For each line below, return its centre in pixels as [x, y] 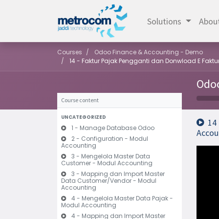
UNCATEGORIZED [84, 117]
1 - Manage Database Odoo [113, 128]
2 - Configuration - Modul [110, 139]
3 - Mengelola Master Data [111, 156]
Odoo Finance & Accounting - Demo [149, 52]
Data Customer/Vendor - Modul [109, 181]
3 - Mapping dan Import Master [118, 174]
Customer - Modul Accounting [107, 163]
